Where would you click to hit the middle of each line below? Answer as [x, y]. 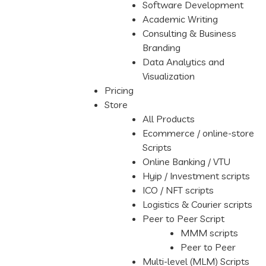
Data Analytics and [183, 62]
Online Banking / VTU [186, 161]
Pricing [119, 90]
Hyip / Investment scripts [196, 176]
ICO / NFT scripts [178, 190]
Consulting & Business [189, 33]
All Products [169, 119]
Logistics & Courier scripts [197, 204]
